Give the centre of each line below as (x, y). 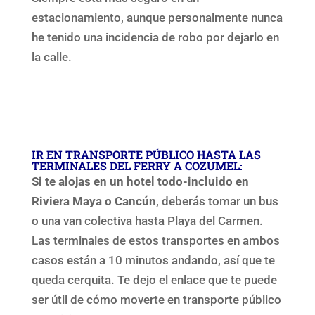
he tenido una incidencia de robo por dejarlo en (155, 37)
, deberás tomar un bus (217, 201)
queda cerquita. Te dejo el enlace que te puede (154, 279)
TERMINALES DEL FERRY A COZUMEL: (137, 165)
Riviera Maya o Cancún (94, 201)
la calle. (51, 57)
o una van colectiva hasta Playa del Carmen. (147, 220)
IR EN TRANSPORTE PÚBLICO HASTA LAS (146, 154)
